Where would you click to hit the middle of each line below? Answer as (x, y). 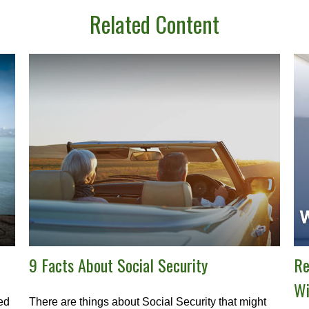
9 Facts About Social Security (119, 265)
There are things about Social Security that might (148, 301)
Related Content (154, 23)
